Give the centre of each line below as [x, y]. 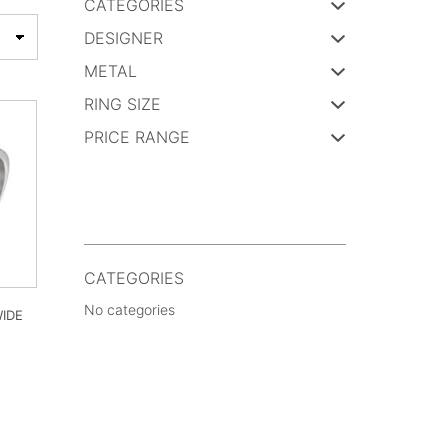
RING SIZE [122, 104]
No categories [129, 309]
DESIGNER [123, 38]
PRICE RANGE [136, 137]
